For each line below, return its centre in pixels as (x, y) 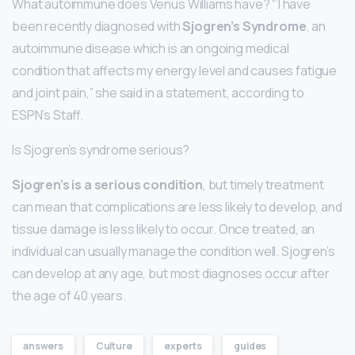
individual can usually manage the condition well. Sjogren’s (174, 252)
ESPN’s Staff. (48, 115)
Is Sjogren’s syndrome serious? (101, 150)
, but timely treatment (263, 185)
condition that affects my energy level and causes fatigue (175, 71)
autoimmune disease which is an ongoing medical (151, 49)
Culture (114, 346)
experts (183, 346)
